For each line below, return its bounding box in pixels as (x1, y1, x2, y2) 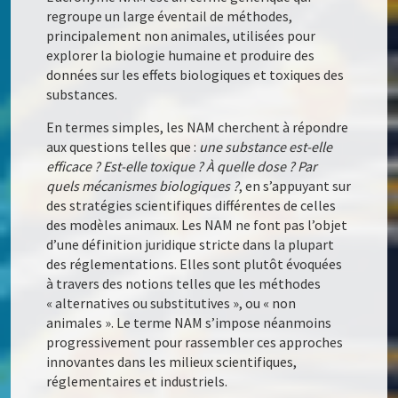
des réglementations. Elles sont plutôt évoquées (46, 255, 343, 274)
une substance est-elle (199, 138, 333, 156)
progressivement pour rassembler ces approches (46, 333, 344, 352)
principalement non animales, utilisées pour (46, 27, 316, 45)
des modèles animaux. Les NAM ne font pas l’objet (46, 216, 348, 235)
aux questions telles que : (46, 138, 200, 156)
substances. (46, 85, 118, 104)
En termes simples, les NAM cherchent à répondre (46, 118, 349, 137)
